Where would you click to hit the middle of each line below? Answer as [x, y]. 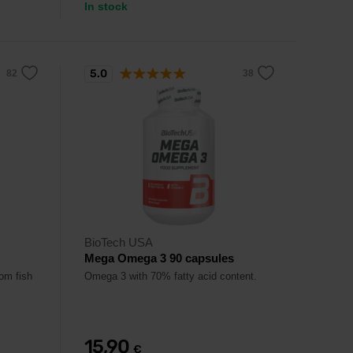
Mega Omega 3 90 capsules [159, 258]
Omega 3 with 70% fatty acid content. [171, 276]
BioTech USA [119, 242]
